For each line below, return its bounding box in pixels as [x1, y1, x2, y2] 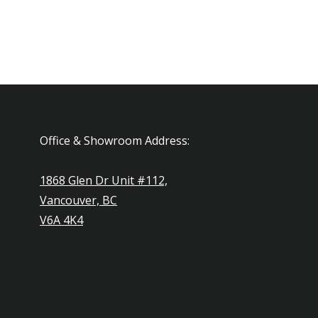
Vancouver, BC [40, 192, 117, 208]
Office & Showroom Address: [40, 132, 190, 148]
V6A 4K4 [40, 212, 83, 228]
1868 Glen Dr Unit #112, [40, 172, 168, 188]
